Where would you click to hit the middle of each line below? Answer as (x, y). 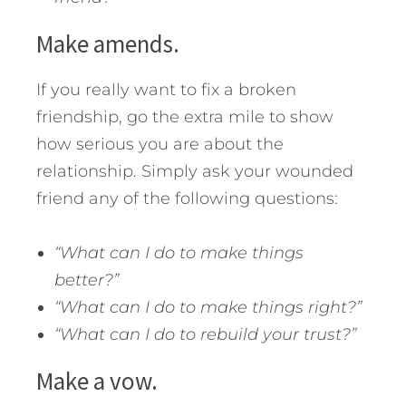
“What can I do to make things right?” (208, 308)
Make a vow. (97, 381)
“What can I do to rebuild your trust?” (205, 335)
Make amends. (108, 44)
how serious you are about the (160, 145)
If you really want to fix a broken (166, 90)
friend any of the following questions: (187, 199)
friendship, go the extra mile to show (185, 117)
